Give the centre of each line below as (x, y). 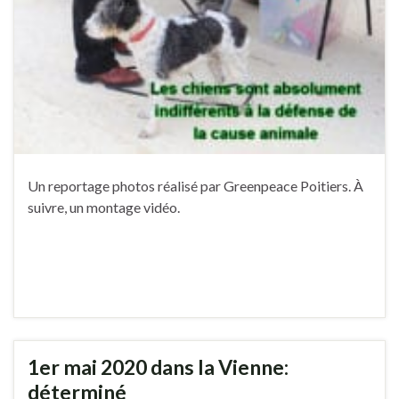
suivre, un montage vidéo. (104, 208)
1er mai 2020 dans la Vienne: (158, 367)
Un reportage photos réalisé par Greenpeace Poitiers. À (195, 186)
